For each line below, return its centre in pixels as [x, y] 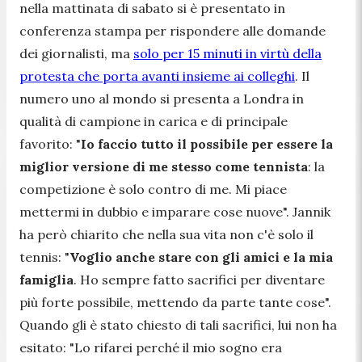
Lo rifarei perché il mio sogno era [178, 347]
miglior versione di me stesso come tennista [164, 166]
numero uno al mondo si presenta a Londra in [162, 98]
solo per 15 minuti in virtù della [227, 53]
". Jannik [307, 211]
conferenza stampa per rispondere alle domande [173, 30]
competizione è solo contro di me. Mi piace [153, 189]
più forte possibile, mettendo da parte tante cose [172, 302]
